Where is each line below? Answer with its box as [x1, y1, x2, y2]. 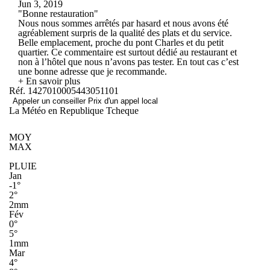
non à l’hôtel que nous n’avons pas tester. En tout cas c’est [18, 56, 239, 67]
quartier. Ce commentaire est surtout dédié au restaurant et [18, 46, 237, 57]
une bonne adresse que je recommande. [18, 66, 167, 77]
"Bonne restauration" [18, 8, 98, 19]
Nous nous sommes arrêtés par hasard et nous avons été [18, 17, 228, 28]
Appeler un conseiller [13, 96, 88, 105]
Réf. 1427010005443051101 [9, 85, 119, 96]
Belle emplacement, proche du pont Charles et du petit [18, 37, 224, 48]
